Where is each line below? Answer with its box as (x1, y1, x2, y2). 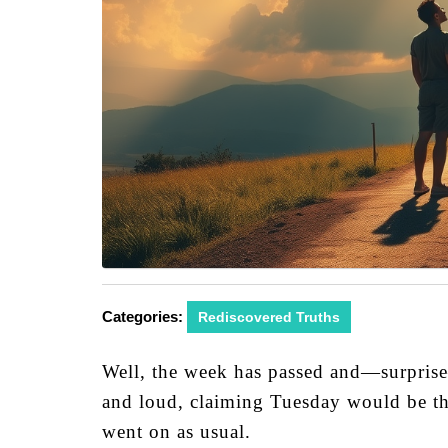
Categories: (102, 308, 183, 325)
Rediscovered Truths (198, 309, 340, 325)
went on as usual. (102, 421, 251, 442)
